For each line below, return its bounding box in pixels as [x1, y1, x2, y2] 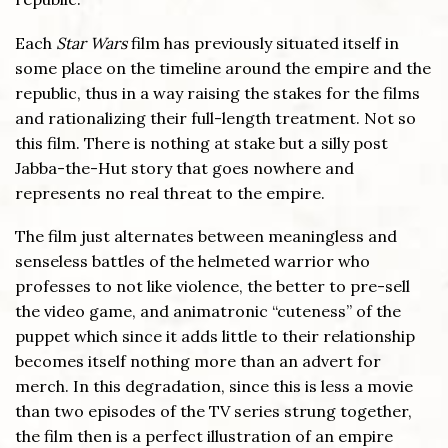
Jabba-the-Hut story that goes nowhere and [15, 157, 354, 178]
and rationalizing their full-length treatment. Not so [15, 107, 416, 128]
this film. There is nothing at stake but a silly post [15, 132, 388, 153]
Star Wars [56, 32, 131, 53]
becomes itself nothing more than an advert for [15, 351, 381, 372]
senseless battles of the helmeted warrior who [15, 251, 370, 272]
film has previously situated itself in [131, 32, 399, 53]
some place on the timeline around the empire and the [15, 57, 431, 78]
